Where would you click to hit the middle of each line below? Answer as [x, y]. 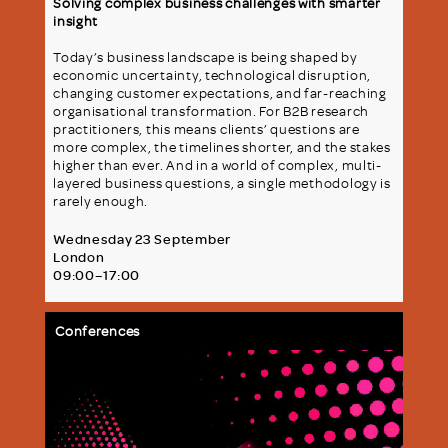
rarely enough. [101, 200]
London [79, 256]
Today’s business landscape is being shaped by [205, 56]
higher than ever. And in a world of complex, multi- [217, 164]
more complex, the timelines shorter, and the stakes [222, 146]
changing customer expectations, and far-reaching [220, 92]
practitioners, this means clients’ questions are [206, 128]
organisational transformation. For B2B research [211, 110]
